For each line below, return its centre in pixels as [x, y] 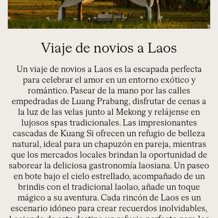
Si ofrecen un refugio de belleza [145, 134]
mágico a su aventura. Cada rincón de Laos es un [109, 198]
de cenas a [186, 102]
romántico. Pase [58, 91]
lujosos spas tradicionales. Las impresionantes [109, 123]
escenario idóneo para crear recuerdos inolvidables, [109, 209]
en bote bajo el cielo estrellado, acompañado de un [109, 177]
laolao [126, 187]
